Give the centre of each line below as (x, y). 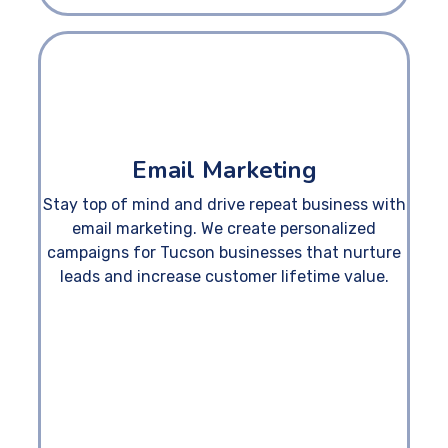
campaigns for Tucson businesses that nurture (224, 252)
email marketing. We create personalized (224, 228)
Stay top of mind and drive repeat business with (224, 204)
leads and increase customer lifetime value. (224, 276)
